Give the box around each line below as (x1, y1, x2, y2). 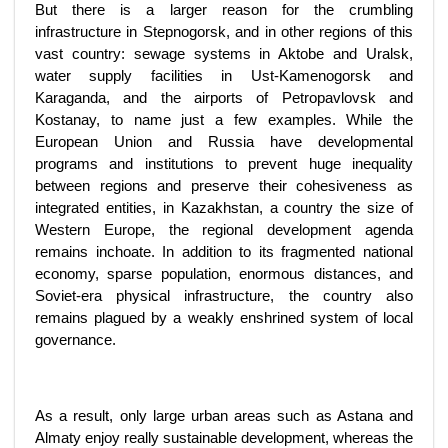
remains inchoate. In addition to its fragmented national (35, 243, 413, 260)
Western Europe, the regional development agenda (35, 221, 413, 238)
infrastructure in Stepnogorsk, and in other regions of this (35, 23, 413, 40)
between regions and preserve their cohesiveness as (35, 177, 413, 194)
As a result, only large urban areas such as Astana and (35, 407, 413, 424)
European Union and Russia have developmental (35, 133, 413, 150)
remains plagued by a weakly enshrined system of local (35, 309, 413, 326)
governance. (35, 331, 116, 348)
